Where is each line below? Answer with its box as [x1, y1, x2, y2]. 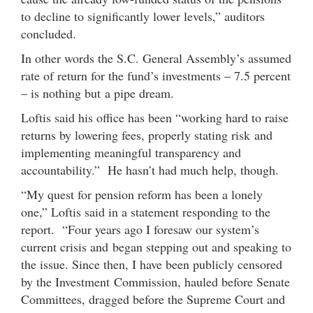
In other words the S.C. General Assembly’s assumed [21, 49, 291, 66]
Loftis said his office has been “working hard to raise [21, 108, 289, 126]
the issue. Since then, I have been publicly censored [21, 255, 282, 272]
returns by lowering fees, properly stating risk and [21, 126, 272, 143]
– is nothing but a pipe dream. [21, 84, 174, 101]
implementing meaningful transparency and [21, 143, 241, 161]
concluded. [21, 24, 76, 42]
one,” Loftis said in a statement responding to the [21, 203, 270, 220]
